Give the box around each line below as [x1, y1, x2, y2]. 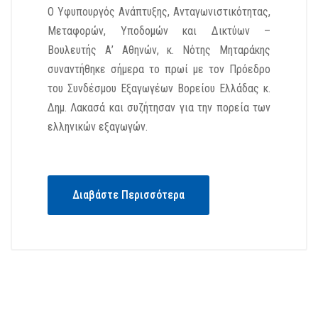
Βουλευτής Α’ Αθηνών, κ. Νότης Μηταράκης [48, 43, 270, 57]
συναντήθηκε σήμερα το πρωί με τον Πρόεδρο [48, 62, 270, 76]
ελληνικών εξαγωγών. [48, 120, 148, 133]
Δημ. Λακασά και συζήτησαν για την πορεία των [48, 101, 270, 114]
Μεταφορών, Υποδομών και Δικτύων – [48, 24, 270, 38]
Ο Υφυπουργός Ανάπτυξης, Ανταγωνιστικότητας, [48, 5, 270, 18]
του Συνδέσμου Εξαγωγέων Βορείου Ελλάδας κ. [48, 82, 270, 95]
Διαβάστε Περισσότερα [72, 188, 185, 202]
